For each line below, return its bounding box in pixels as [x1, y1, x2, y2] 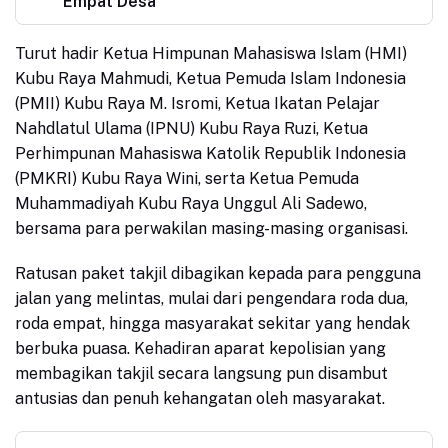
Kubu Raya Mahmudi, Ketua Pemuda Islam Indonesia [15, 69, 406, 89]
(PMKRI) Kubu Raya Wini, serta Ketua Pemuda [15, 169, 359, 189]
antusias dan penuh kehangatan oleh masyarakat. [15, 389, 385, 409]
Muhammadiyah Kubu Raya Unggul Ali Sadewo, [15, 194, 367, 214]
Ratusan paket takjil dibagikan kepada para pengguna [15, 264, 421, 284]
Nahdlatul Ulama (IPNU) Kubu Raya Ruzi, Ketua [15, 119, 368, 139]
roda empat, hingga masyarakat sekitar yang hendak [15, 314, 410, 334]
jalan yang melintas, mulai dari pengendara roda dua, [15, 289, 408, 309]
